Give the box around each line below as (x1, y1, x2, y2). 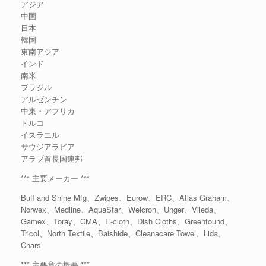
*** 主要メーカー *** (21, 172, 90, 183)
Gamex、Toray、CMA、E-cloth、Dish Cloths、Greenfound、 (21, 216, 232, 227)
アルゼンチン (21, 93, 67, 104)
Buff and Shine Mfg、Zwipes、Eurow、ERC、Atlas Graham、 (21, 192, 235, 203)
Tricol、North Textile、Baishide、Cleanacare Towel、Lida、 (21, 227, 226, 239)
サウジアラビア (21, 141, 75, 152)
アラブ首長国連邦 (21, 153, 83, 164)
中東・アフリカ (21, 105, 75, 116)
